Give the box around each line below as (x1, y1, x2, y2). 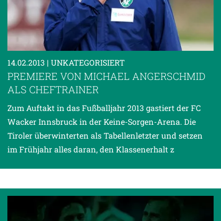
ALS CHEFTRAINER (7, 83, 99, 96)
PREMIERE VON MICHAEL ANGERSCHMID (7, 70, 205, 83)
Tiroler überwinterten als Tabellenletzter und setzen (7, 130, 203, 141)
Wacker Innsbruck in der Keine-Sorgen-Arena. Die (7, 116, 196, 127)
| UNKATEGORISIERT (47, 57, 125, 68)
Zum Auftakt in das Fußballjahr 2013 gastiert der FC (7, 103, 201, 113)
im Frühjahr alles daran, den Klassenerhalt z (7, 144, 174, 155)
